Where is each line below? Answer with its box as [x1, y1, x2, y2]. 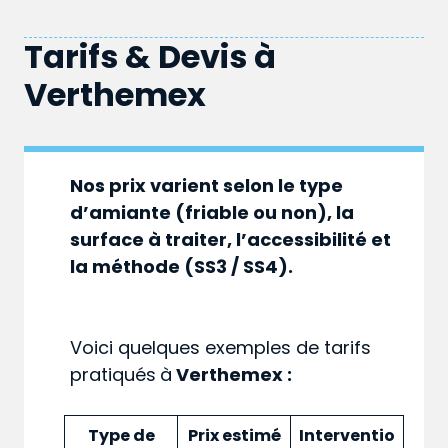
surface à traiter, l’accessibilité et [70, 227, 392, 253]
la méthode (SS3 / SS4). [70, 254, 294, 280]
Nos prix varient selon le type [70, 173, 344, 199]
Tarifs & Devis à [24, 34, 276, 80]
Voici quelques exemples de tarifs [70, 335, 372, 361]
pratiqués [70, 362, 157, 388]
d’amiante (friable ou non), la [70, 200, 355, 226]
